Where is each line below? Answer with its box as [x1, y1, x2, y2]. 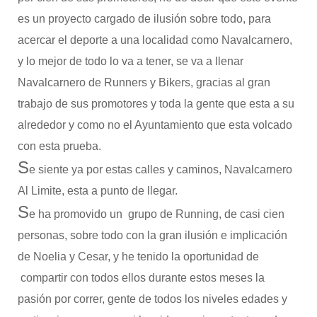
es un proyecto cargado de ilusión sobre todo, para [17, 13, 271, 25]
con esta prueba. [17, 140, 101, 152]
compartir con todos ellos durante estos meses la [17, 272, 265, 284]
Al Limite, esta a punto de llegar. [17, 185, 178, 197]
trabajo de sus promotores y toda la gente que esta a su [17, 98, 294, 110]
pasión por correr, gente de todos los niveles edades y [17, 293, 287, 305]
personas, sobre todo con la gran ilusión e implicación [17, 229, 287, 241]
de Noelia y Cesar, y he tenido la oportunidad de [17, 250, 259, 263]
